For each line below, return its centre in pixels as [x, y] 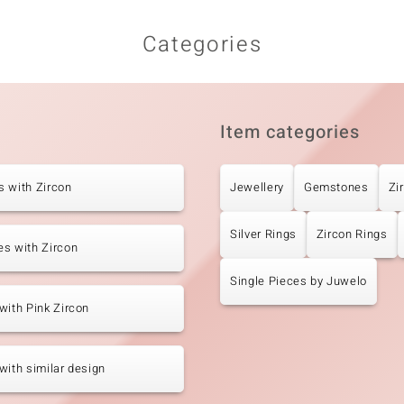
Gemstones [336, 188]
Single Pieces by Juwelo [298, 281]
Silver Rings [263, 234]
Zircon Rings [352, 234]
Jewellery [257, 188]
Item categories [290, 133]
